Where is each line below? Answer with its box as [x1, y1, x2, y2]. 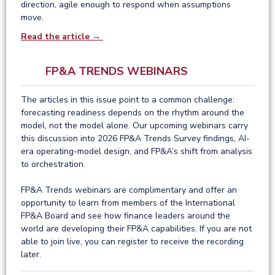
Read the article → [21, 30, 103, 42]
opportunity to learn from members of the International [21, 196, 235, 209]
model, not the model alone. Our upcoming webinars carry [21, 119, 248, 131]
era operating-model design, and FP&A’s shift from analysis [21, 145, 252, 157]
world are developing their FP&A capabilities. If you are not [21, 222, 252, 234]
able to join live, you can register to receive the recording [21, 235, 244, 247]
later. [21, 248, 41, 260]
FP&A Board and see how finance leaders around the [21, 209, 230, 222]
